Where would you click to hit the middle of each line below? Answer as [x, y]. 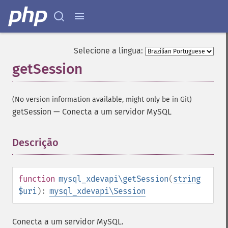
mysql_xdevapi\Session [97, 191]
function [37, 179]
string [187, 179]
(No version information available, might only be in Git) [102, 99]
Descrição [35, 142]
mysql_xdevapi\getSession [113, 179]
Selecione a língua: [108, 51]
